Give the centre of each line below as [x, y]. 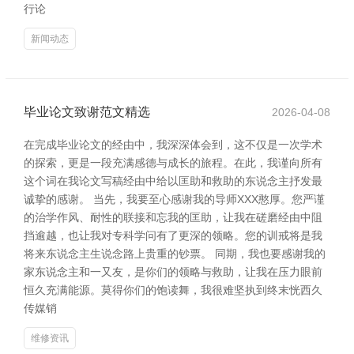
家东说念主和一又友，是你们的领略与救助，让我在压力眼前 [173, 272]
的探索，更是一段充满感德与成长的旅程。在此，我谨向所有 [173, 163]
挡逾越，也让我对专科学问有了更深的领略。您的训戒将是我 [173, 235]
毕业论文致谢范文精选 [87, 112]
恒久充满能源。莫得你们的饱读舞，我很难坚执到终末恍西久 [173, 290]
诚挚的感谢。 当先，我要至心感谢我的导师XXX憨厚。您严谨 [174, 199]
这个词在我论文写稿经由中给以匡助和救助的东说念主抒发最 [173, 181]
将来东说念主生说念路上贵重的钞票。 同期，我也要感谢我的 [175, 254]
